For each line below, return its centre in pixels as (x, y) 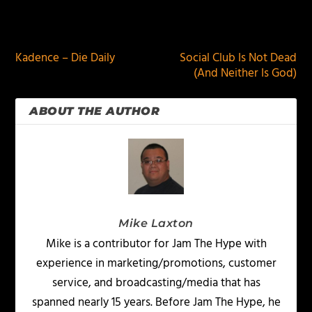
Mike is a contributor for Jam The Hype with (156, 244)
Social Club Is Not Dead (238, 58)
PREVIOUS (59, 24)
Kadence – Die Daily (65, 58)
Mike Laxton (156, 223)
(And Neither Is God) (245, 73)
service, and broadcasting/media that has (156, 283)
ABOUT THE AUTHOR (95, 111)
